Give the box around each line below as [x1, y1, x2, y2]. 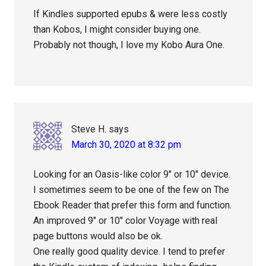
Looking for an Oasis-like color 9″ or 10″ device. [33, 169, 231, 180]
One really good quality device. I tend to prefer [33, 246, 226, 258]
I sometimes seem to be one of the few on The [33, 184, 230, 196]
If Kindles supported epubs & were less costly [33, 8, 228, 20]
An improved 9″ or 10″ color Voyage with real [33, 215, 218, 227]
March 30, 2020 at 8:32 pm [71, 139, 182, 151]
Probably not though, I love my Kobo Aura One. [33, 39, 225, 51]
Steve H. [71, 123, 107, 135]
